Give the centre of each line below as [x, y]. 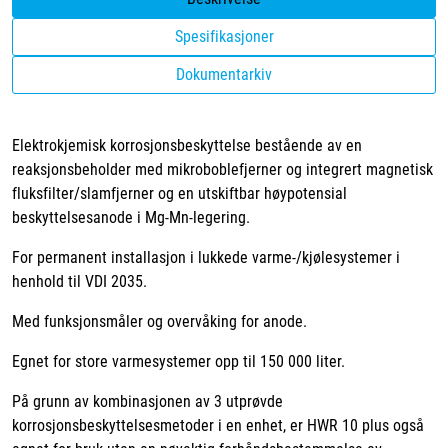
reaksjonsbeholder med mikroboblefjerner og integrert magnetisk [222, 170]
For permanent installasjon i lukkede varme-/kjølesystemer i [206, 258]
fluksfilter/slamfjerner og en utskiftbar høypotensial [179, 194]
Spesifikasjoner [224, 37]
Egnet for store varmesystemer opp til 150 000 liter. [178, 362]
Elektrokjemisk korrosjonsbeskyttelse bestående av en [187, 146]
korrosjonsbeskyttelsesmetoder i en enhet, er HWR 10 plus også [218, 426]
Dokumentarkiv [224, 75]
